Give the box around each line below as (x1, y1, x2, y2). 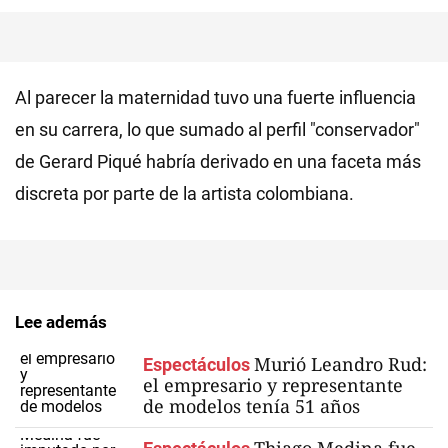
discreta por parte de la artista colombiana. (15, 183, 354, 204)
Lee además (15, 312, 107, 332)
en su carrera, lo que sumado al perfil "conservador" (15, 119, 420, 140)
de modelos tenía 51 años (143, 394, 360, 418)
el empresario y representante (143, 373, 403, 397)
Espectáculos (143, 354, 250, 375)
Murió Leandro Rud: (254, 352, 427, 376)
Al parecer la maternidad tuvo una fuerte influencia (15, 87, 416, 108)
